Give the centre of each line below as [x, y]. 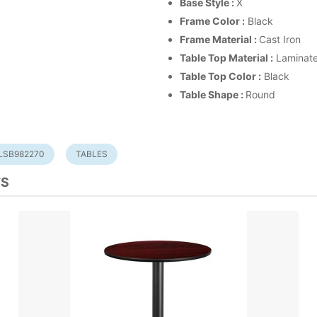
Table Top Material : [226, 57]
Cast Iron [280, 39]
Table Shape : [213, 94]
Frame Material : [219, 39]
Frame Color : [212, 21]
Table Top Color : [220, 76]
